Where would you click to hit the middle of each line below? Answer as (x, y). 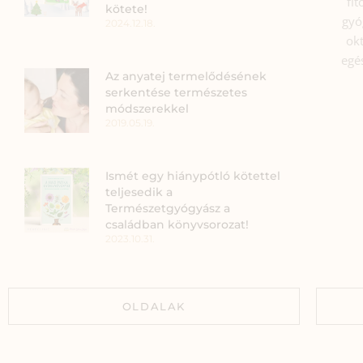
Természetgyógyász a (167, 209)
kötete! (126, 9)
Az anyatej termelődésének (186, 77)
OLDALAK (154, 307)
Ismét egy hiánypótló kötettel (192, 176)
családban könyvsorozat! (177, 225)
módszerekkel (147, 109)
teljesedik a (139, 192)
